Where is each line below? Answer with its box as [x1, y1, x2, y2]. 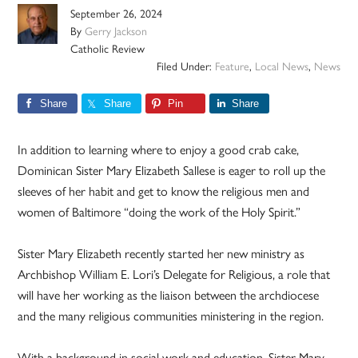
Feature [214, 57, 249, 74]
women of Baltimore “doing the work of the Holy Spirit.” [18, 201, 301, 221]
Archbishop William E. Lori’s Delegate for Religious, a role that [18, 264, 331, 283]
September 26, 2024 [70, 4, 163, 21]
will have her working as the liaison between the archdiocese [18, 284, 320, 304]
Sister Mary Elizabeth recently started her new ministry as [18, 243, 305, 262]
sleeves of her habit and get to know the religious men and [18, 181, 310, 200]
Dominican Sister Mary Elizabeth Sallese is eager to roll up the [18, 160, 326, 179]
